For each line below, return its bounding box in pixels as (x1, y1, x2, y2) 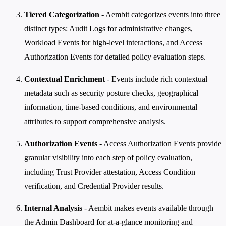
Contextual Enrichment (24, 75, 105, 84)
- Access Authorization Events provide (97, 139, 221, 148)
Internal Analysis (24, 204, 82, 213)
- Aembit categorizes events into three (99, 10, 220, 19)
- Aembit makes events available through (82, 204, 213, 213)
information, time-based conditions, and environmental (24, 103, 197, 112)
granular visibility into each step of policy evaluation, (24, 153, 192, 162)
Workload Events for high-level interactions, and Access (24, 38, 202, 47)
